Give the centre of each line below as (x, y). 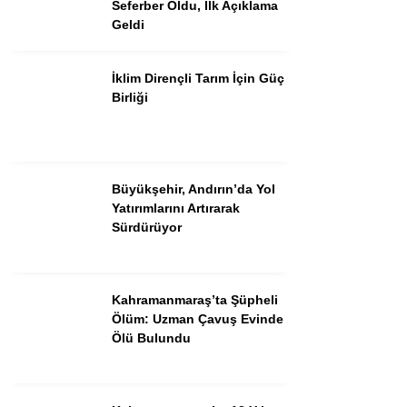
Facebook (293, 334)
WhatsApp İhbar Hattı (293, 238)
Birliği (130, 97)
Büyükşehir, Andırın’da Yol (194, 189)
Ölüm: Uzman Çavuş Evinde (198, 318)
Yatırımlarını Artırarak (176, 208)
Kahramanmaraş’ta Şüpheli (195, 299)
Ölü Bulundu (151, 338)
